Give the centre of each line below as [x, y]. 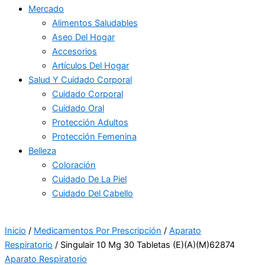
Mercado [46, 9]
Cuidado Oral [78, 109]
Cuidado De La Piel [89, 180]
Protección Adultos [90, 123]
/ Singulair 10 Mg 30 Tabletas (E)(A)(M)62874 [144, 245]
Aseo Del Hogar [83, 38]
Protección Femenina [94, 137]
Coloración [74, 165]
